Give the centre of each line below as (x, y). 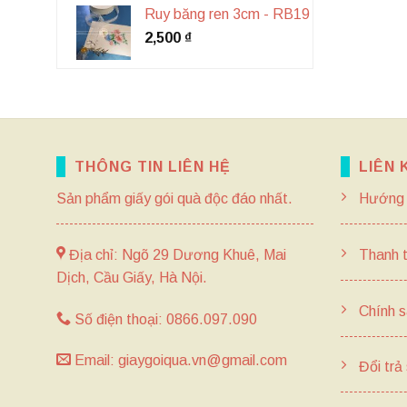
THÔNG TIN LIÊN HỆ (153, 167)
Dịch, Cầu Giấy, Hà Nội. (132, 277)
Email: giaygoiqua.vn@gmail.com (179, 361)
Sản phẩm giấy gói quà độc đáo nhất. (174, 199)
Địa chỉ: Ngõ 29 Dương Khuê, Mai (176, 254)
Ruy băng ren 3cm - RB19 (227, 14)
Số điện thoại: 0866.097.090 (164, 319)
